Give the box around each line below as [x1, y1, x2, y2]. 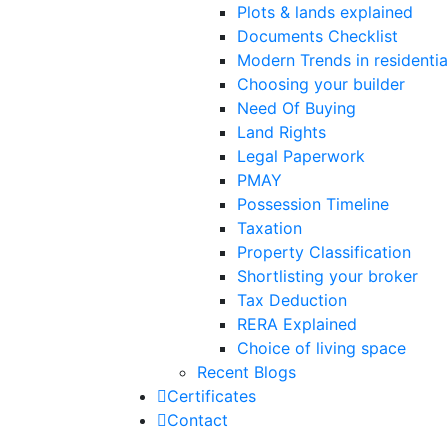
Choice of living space [237, 337, 406, 358]
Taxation [237, 217, 302, 238]
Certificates [167, 385, 256, 406]
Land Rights [237, 121, 326, 142]
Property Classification [237, 241, 411, 262]
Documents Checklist [237, 25, 398, 46]
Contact [167, 409, 228, 430]
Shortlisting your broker [237, 265, 418, 286]
